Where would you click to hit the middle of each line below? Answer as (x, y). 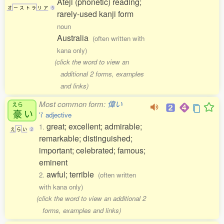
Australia (75, 38)
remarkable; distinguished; (86, 138)
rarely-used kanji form (95, 14)
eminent (53, 162)
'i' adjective (55, 115)
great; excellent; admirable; (94, 126)
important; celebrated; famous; (92, 150)
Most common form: (73, 104)
